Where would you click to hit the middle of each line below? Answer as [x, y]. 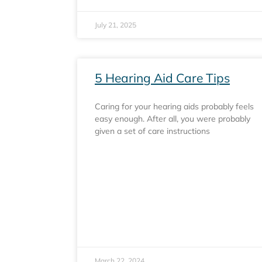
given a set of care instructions [152, 131]
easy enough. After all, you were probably [173, 119]
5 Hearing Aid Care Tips [162, 78]
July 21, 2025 [116, 25]
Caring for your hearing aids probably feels [174, 106]
